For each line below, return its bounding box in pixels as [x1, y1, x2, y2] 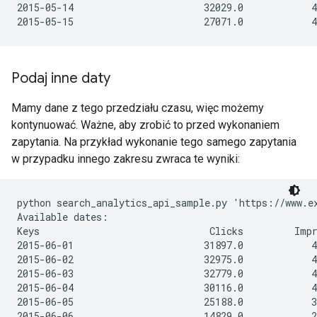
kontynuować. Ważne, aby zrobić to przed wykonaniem [11, 118, 279, 132]
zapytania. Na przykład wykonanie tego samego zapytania [11, 135, 296, 149]
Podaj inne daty [11, 69, 114, 87]
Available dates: [17, 210, 108, 224]
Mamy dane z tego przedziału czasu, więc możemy [11, 101, 264, 115]
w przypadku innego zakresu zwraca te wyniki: [11, 152, 240, 166]
